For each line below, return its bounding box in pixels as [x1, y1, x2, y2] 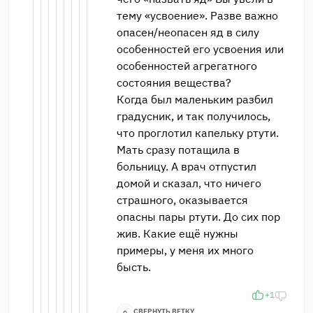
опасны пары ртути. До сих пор [117, 209, 280, 224]
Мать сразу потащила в [117, 142, 240, 156]
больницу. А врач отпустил [117, 159, 256, 173]
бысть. [117, 259, 151, 274]
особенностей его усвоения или [117, 41, 284, 56]
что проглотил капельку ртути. [117, 125, 279, 140]
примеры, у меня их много [117, 242, 254, 257]
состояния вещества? [117, 75, 231, 89]
